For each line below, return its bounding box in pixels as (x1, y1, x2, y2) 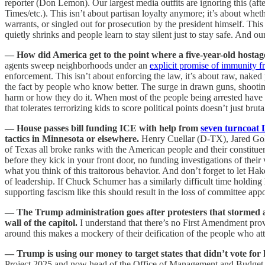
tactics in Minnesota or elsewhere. (5, 133, 141, 144)
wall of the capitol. (5, 217, 80, 228)
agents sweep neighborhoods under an (5, 60, 150, 70)
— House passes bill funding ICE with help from (5, 122, 201, 133)
